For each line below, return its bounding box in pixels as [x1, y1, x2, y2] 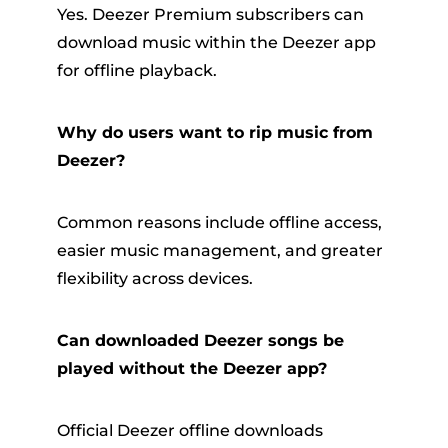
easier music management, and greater [56, 241, 383, 261]
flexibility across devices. [56, 269, 253, 289]
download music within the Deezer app [56, 33, 376, 53]
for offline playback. [56, 61, 217, 81]
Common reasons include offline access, [56, 213, 382, 233]
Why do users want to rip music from [56, 123, 373, 143]
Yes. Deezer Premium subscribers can [56, 5, 364, 25]
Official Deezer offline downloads [56, 421, 323, 441]
